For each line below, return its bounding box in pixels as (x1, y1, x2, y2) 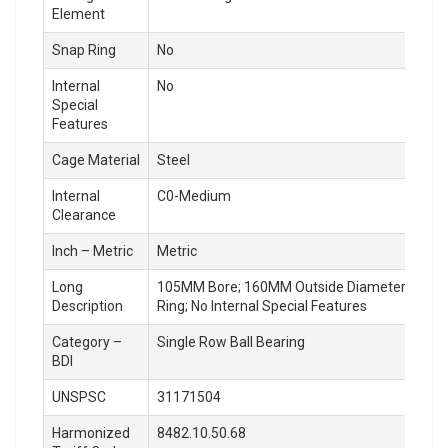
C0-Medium (157, 187, 231, 204)
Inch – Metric (52, 242, 133, 259)
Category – (52, 333, 122, 350)
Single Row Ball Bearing (157, 333, 305, 350)
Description (52, 297, 123, 314)
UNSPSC (52, 388, 106, 405)
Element (52, 5, 105, 22)
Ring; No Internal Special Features (157, 297, 367, 314)
